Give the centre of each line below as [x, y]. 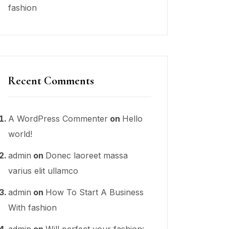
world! [20, 134]
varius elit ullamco [43, 170]
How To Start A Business [95, 192]
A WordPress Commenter [58, 118]
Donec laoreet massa [87, 155]
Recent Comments [51, 81]
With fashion [32, 207]
